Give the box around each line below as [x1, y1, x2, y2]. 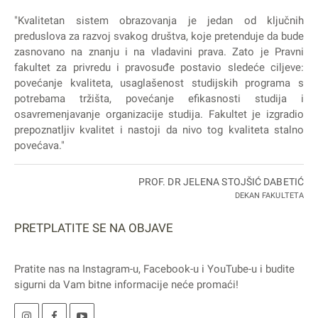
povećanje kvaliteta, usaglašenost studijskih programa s [14, 77, 304, 90]
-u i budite [248, 263, 295, 276]
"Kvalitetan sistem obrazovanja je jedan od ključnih [14, 14, 304, 28]
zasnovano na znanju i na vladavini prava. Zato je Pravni [14, 45, 304, 59]
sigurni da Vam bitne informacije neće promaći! [14, 278, 238, 292]
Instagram [82, 263, 130, 276]
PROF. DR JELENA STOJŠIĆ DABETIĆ [138, 176, 304, 188]
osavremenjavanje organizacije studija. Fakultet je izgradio [14, 108, 304, 121]
